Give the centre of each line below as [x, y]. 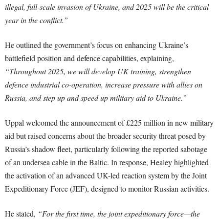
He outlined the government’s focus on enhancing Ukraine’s [97, 45]
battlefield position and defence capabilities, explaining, [89, 58]
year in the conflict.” [36, 20]
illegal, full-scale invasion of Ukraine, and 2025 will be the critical [107, 7]
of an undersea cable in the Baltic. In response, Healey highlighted [107, 162]
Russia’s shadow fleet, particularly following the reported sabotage [106, 149]
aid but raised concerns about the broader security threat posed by [105, 136]
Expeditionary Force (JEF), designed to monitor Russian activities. [107, 188]
